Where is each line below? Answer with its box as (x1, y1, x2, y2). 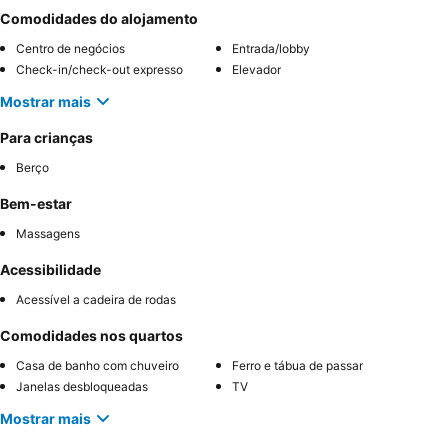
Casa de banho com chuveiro (16, 358, 179, 374)
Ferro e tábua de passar (232, 358, 363, 374)
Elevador (232, 62, 281, 78)
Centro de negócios (16, 41, 125, 57)
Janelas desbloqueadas (16, 379, 148, 395)
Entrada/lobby (232, 41, 310, 57)
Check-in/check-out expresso (16, 62, 183, 78)
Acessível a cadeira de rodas (16, 292, 176, 308)
